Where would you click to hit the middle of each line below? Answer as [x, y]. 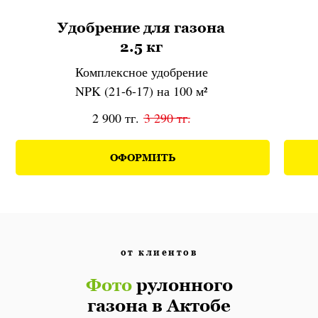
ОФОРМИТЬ [143, 157]
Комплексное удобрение [141, 71]
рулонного [182, 285]
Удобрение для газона [142, 27]
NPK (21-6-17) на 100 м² [142, 91]
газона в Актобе [159, 305]
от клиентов [159, 252]
